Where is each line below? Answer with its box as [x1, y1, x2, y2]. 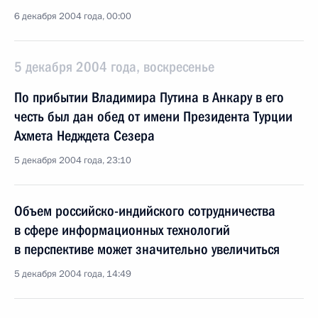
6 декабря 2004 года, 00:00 [14, 10, 131, 23]
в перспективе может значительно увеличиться [14, 241, 280, 258]
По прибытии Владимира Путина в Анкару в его [14, 89, 284, 106]
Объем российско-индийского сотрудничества [14, 202, 275, 219]
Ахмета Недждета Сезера [14, 127, 155, 144]
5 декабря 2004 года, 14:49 [14, 268, 131, 280]
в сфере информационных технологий [14, 221, 230, 238]
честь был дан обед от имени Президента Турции [14, 108, 292, 125]
